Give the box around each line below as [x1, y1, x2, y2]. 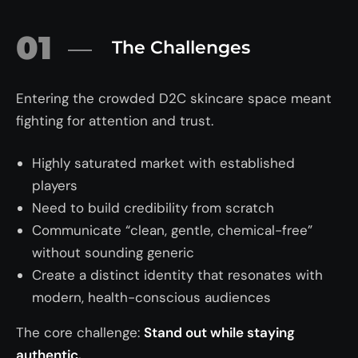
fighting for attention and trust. [16, 112, 213, 130]
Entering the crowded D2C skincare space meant [16, 89, 332, 108]
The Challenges [112, 37, 250, 59]
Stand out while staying [144, 324, 295, 342]
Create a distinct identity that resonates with [32, 266, 323, 284]
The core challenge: [16, 324, 144, 342]
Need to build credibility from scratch [32, 199, 274, 217]
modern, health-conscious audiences [32, 288, 271, 307]
